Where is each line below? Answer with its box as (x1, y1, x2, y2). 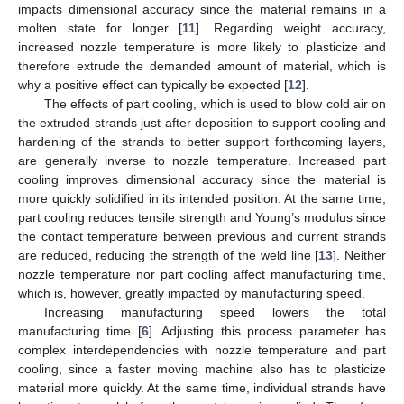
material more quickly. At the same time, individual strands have (18, 381, 386, 396)
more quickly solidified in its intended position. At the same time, (18, 191, 386, 207)
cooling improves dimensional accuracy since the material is (18, 172, 386, 188)
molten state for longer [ (18, 21, 183, 36)
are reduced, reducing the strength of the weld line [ (18, 248, 319, 263)
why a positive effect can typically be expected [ (18, 78, 288, 93)
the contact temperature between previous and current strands (18, 229, 386, 244)
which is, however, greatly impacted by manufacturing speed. (18, 286, 365, 301)
